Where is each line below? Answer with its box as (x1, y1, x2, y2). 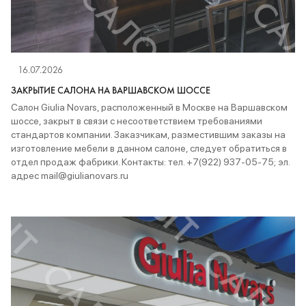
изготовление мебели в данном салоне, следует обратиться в (11, 142, 287, 154)
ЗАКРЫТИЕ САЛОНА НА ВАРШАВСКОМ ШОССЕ (11, 83, 210, 96)
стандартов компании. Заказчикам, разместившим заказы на (11, 128, 286, 140)
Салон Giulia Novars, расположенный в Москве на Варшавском (11, 101, 288, 113)
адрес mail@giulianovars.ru (11, 169, 128, 181)
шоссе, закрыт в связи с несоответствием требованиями (11, 115, 262, 126)
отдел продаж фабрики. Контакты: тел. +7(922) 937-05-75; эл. (11, 156, 290, 167)
